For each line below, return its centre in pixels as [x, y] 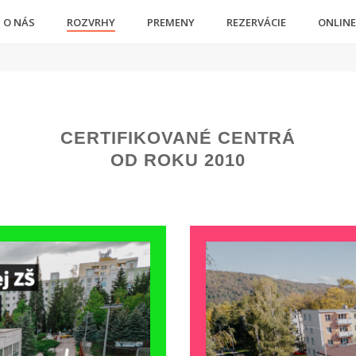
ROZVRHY [91, 23]
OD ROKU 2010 [178, 160]
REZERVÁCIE [256, 23]
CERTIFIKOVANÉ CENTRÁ [178, 138]
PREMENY [170, 23]
